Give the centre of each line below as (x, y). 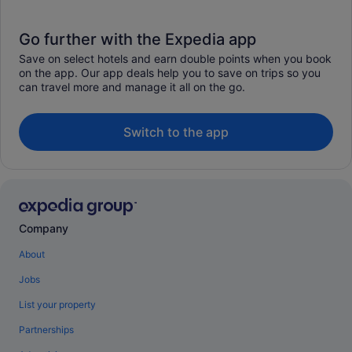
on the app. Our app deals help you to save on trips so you (170, 72)
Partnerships (46, 330)
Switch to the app (176, 132)
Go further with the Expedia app (137, 39)
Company (44, 229)
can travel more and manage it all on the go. (132, 86)
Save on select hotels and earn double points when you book (175, 58)
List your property (57, 305)
